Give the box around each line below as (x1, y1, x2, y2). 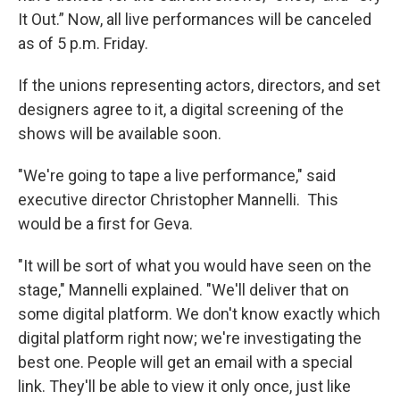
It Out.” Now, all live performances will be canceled (18, 10, 371, 29)
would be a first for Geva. (18, 214, 193, 234)
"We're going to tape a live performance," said (18, 166, 336, 186)
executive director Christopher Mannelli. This (18, 190, 338, 210)
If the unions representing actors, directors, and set (18, 76, 380, 96)
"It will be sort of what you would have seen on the (18, 256, 371, 276)
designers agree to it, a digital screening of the (18, 100, 344, 120)
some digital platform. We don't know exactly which (18, 304, 380, 324)
